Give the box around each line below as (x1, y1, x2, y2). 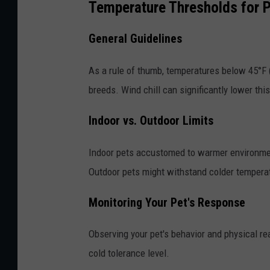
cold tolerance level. (89, 247, 169, 260)
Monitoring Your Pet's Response (89, 195, 245, 210)
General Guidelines (89, 32, 182, 46)
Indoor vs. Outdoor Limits (89, 113, 213, 128)
